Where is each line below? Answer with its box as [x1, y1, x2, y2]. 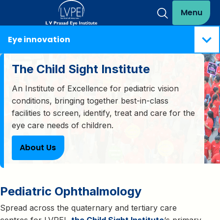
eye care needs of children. [12, 120, 116, 130]
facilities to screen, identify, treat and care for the [12, 108, 195, 118]
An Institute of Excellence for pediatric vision [12, 83, 179, 93]
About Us [20, 141, 56, 153]
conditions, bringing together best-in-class [12, 96, 168, 106]
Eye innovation [8, 34, 70, 45]
